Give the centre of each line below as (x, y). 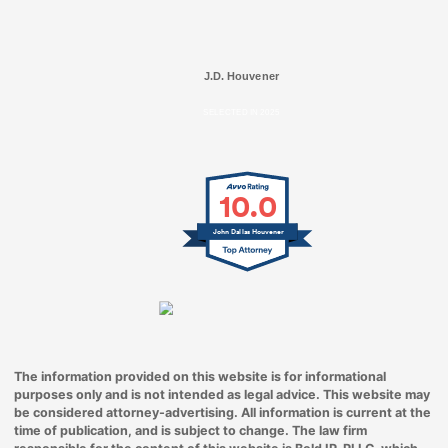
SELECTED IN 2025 (241, 112)
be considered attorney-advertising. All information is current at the (222, 412)
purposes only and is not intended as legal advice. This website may (221, 394)
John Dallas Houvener (248, 232)
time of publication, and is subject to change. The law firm (190, 430)
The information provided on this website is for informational (199, 376)
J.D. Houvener (241, 76)
